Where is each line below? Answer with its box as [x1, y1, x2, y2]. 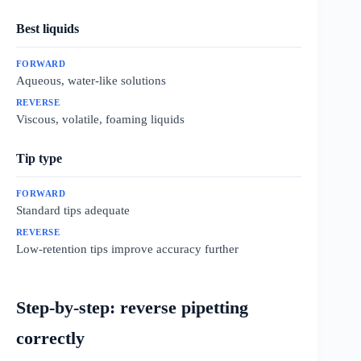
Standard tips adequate [16, 202, 130, 217]
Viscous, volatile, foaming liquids [16, 111, 185, 126]
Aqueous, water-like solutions [16, 73, 166, 87]
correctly [16, 328, 85, 349]
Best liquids [16, 20, 79, 36]
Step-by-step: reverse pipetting [16, 297, 248, 318]
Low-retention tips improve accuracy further [16, 241, 239, 255]
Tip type [16, 150, 62, 166]
